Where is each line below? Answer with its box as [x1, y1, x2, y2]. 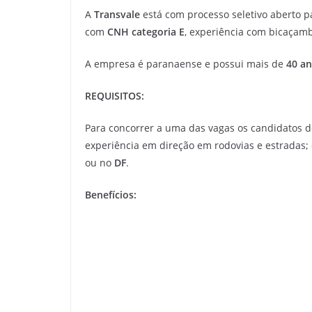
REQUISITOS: [85, 89, 144, 102]
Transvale [94, 8, 140, 21]
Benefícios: [85, 188, 136, 201]
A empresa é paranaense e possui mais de [85, 57, 286, 70]
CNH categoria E [107, 25, 185, 38]
